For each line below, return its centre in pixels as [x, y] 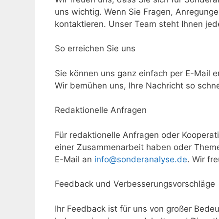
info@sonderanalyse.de [141, 159]
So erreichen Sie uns [95, 48]
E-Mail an [75, 159]
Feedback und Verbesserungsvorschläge [135, 184]
